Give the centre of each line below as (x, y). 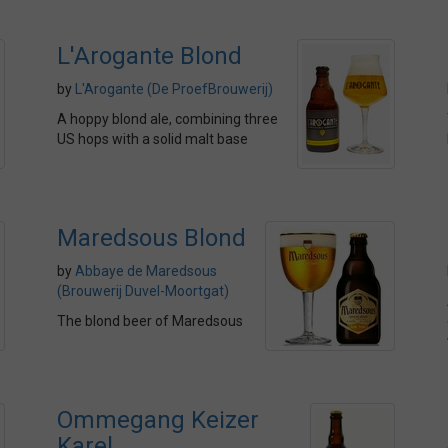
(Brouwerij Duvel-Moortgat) (143, 291)
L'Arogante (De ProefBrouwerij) (174, 89)
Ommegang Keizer (158, 420)
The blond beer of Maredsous (150, 321)
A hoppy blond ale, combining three (167, 119)
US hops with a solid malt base (152, 139)
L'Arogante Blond (149, 56)
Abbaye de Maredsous (146, 271)
